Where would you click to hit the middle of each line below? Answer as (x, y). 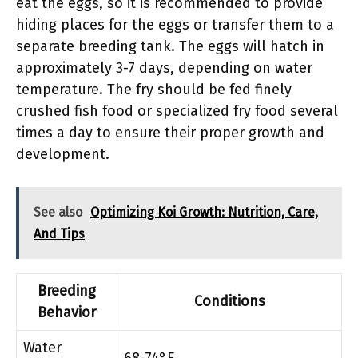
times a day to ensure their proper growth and (170, 132)
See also (58, 212)
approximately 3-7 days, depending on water (164, 68)
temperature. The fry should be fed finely (154, 89)
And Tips (59, 233)
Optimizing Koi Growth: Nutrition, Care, (204, 212)
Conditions (229, 301)
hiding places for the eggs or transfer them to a (175, 24)
